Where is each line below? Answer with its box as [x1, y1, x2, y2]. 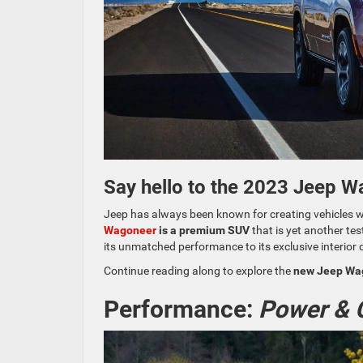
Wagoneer [104, 223, 156, 237]
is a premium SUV [156, 223, 250, 237]
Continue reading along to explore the [104, 263, 293, 277]
